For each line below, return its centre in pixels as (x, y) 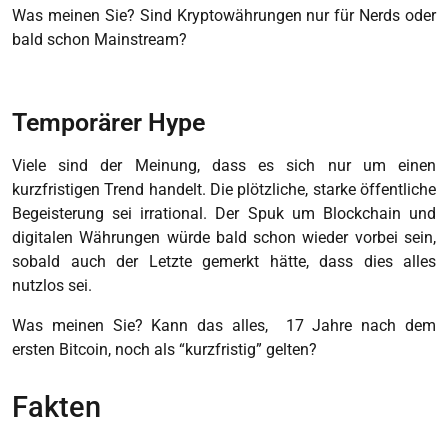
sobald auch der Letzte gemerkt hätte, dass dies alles (224, 261)
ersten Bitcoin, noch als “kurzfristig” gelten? (164, 349)
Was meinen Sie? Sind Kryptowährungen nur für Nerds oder (224, 15)
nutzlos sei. (52, 285)
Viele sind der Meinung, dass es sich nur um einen (224, 165)
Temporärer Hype (108, 122)
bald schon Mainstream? (99, 39)
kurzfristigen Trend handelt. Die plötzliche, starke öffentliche (224, 189)
